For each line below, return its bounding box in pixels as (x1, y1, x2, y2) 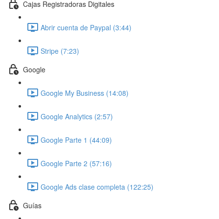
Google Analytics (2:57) (41, 111, 113, 121)
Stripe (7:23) (41, 45, 79, 56)
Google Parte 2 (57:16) (41, 158, 112, 168)
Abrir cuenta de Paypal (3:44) (41, 22, 131, 32)
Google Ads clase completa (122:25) (41, 181, 153, 192)
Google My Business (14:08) (41, 88, 129, 98)
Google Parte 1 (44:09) (41, 134, 112, 145)
